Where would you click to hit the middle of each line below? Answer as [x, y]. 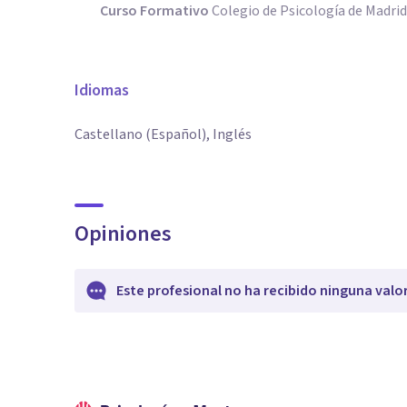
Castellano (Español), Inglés [163, 134]
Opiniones [123, 234]
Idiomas [102, 90]
